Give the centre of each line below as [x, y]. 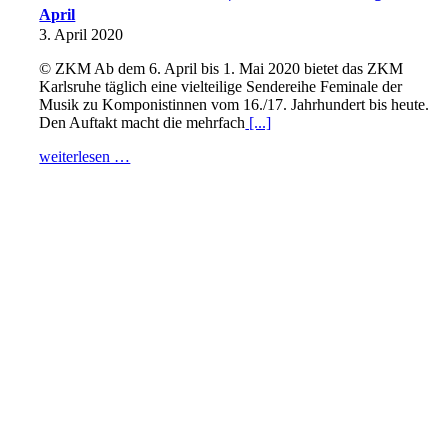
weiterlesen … [85, 156]
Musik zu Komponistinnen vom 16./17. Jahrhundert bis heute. [234, 104]
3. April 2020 [81, 34]
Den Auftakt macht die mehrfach [142, 122]
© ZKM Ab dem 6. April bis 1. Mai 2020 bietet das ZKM [221, 68]
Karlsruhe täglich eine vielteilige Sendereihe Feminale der [221, 86]
